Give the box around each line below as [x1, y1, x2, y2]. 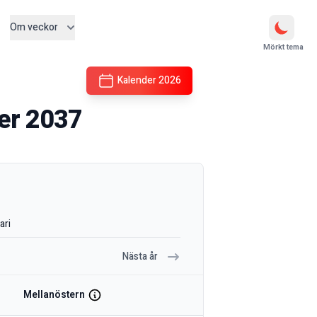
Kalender [117, 73, 158, 88]
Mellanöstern [23, 287, 85, 303]
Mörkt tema [263, 41, 304, 54]
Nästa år [122, 249, 158, 265]
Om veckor [9, 20, 58, 35]
